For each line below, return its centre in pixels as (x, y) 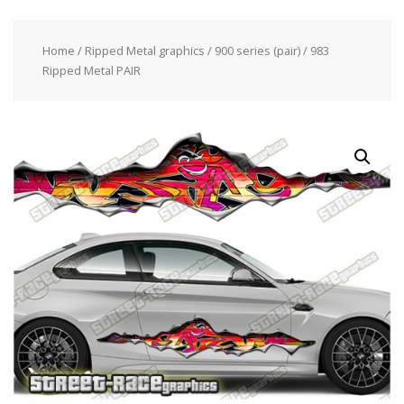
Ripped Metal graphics (144, 50)
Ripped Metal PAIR (91, 70)
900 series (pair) (257, 50)
